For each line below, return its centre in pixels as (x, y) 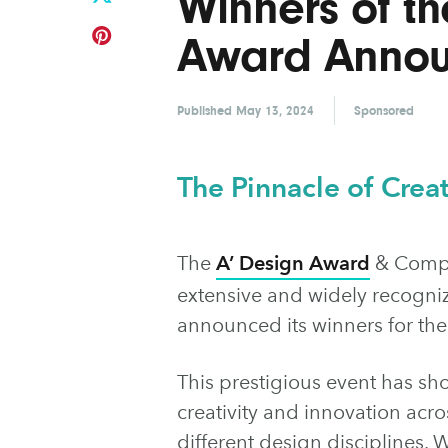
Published (206, 110)
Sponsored (384, 110)
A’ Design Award (293, 262)
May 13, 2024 (275, 110)
